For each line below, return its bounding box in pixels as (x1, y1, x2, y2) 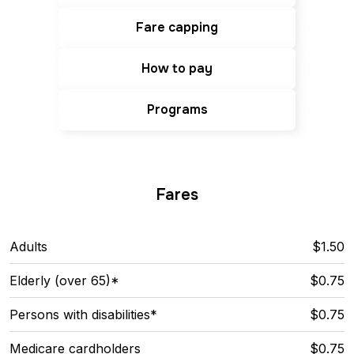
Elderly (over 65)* (9, 272, 119, 288)
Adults (9, 238, 47, 254)
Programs (146, 101, 208, 119)
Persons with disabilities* (9, 306, 157, 322)
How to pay (141, 60, 213, 77)
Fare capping (136, 19, 218, 36)
